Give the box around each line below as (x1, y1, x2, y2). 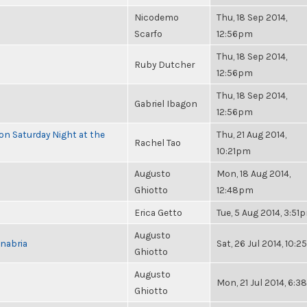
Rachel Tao (134, 137, 181, 148)
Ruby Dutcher (134, 59, 195, 70)
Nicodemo (134, 12, 179, 23)
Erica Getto (134, 207, 182, 218)
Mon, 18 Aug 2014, (217, 168, 291, 179)
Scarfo (134, 28, 162, 39)
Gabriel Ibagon (134, 98, 197, 109)
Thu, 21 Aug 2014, (217, 129, 286, 140)
